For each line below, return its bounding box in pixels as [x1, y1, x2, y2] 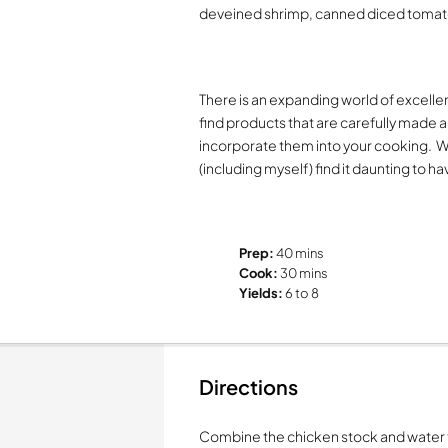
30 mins [278, 265, 329, 281]
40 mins [274, 245, 325, 261]
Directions [199, 374, 298, 399]
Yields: [239, 285, 284, 301]
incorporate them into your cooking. [199, 136, 433, 154]
